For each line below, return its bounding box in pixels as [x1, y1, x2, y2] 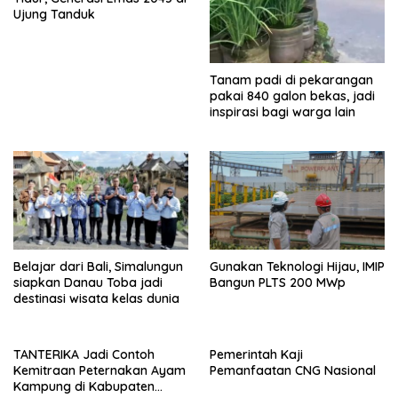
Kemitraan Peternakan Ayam [13, 362, 186, 379]
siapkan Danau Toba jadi [13, 275, 163, 291]
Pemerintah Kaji [210, 346, 303, 363]
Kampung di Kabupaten [13, 378, 155, 395]
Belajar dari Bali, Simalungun [13, 259, 183, 275]
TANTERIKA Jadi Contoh [13, 346, 155, 363]
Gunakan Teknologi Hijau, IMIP [210, 259, 385, 275]
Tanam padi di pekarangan [210, 72, 373, 89]
